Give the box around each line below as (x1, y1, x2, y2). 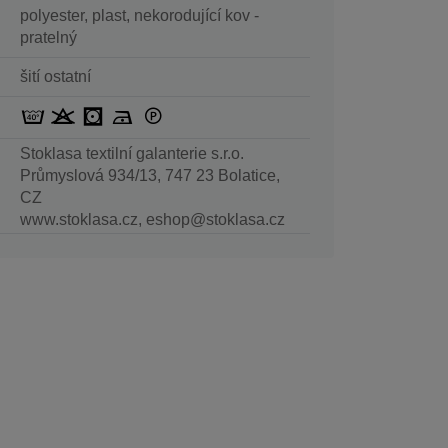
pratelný (19, 28, 77, 46)
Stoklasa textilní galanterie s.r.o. (19, 145, 244, 163)
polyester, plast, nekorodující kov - (19, 6, 259, 24)
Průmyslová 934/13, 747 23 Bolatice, (19, 167, 280, 185)
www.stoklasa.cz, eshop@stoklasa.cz (19, 211, 285, 229)
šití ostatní (19, 67, 91, 85)
